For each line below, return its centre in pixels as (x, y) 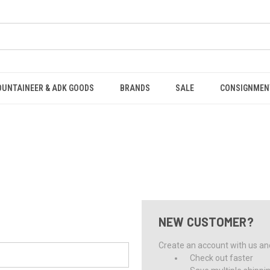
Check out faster (222, 258)
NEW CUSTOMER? (206, 222)
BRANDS (135, 88)
